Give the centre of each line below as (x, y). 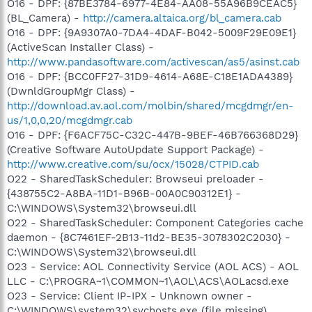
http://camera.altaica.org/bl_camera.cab (182, 18)
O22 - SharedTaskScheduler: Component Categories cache (155, 223)
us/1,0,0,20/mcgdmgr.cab (70, 120)
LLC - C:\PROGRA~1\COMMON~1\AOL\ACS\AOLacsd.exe (148, 281)
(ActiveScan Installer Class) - (80, 47)
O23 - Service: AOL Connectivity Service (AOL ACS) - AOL (153, 267)
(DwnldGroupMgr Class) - (71, 91)
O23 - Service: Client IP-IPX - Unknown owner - (130, 296)
